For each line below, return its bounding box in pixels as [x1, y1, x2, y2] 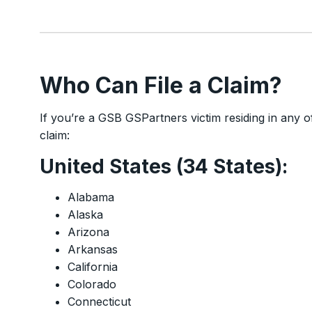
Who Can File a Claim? [40, 72, 282, 100]
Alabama [68, 190, 114, 205]
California [68, 260, 118, 274]
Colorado [68, 277, 116, 292]
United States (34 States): [40, 155, 288, 179]
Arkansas [68, 242, 118, 257]
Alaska [68, 208, 103, 222]
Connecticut [68, 295, 131, 309]
